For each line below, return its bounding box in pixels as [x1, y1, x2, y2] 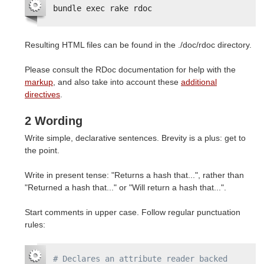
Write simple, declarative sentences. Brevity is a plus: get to [25, 133, 246, 143]
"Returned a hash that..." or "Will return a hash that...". [25, 183, 226, 193]
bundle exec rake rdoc [53, 3, 152, 13]
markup [25, 77, 53, 87]
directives [25, 90, 60, 100]
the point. [25, 146, 60, 156]
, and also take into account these [53, 77, 181, 87]
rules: [25, 220, 45, 230]
